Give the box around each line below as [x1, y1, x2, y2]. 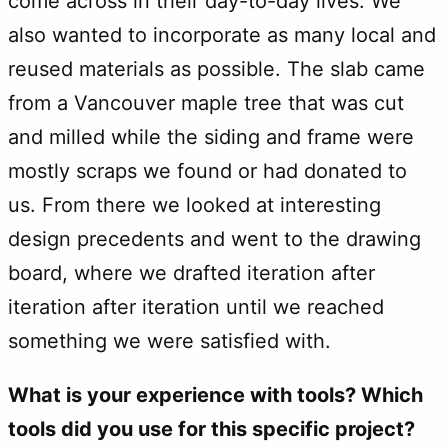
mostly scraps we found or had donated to [8, 158, 407, 183]
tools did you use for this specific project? [8, 416, 415, 441]
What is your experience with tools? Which [8, 382, 423, 407]
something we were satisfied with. [8, 328, 331, 353]
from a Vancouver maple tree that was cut [8, 90, 404, 115]
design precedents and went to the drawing [8, 226, 421, 251]
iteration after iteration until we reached [8, 294, 384, 319]
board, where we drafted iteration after [8, 260, 375, 285]
